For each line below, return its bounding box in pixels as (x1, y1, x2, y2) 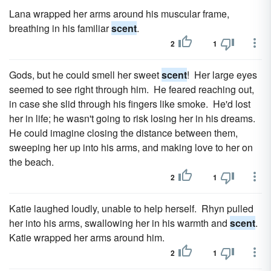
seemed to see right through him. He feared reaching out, (9, 82, 254, 96)
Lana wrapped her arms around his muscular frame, (9, 7, 229, 21)
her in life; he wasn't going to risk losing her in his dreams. (9, 111, 258, 125)
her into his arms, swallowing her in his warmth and (9, 216, 230, 230)
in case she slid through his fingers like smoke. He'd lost (9, 97, 250, 111)
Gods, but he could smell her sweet (9, 68, 162, 82)
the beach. (9, 155, 54, 169)
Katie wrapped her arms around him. (9, 230, 165, 244)
